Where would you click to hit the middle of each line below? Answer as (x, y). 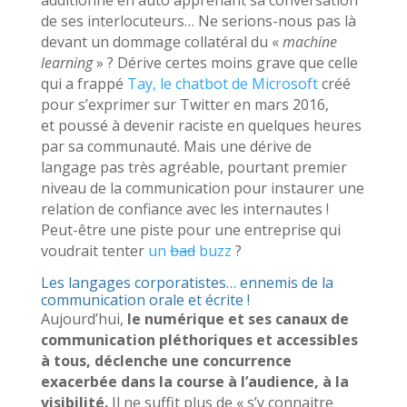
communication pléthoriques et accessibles (199, 339)
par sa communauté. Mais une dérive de (176, 146)
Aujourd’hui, (84, 318)
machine (309, 41)
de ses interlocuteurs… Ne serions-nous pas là (198, 20)
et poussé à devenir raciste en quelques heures (201, 125)
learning (66, 62)
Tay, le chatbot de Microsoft (222, 83)
